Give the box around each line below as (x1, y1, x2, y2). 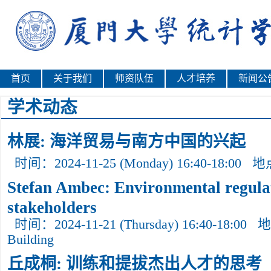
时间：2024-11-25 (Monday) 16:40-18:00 (15, 156, 241, 171)
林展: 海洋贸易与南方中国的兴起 (7, 132, 246, 151)
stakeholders (7, 198, 97, 213)
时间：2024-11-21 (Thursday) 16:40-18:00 (15, 217, 247, 232)
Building (7, 232, 54, 247)
